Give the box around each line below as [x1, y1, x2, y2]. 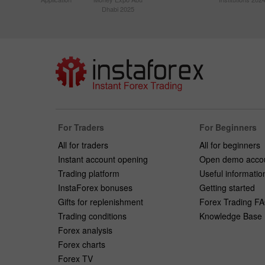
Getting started [199, 181, 255, 193]
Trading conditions [58, 209, 127, 222]
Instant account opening [58, 153, 148, 165]
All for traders [58, 138, 108, 151]
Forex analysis [58, 224, 112, 236]
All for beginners [199, 138, 260, 151]
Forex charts [58, 238, 105, 250]
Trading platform [58, 167, 119, 179]
